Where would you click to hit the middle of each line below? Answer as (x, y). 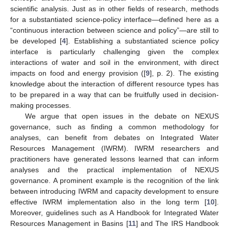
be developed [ (36, 41)
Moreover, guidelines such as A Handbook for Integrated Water (114, 212)
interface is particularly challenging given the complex (114, 51)
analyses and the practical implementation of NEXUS (114, 169)
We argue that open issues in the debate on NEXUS (122, 116)
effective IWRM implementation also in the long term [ (108, 202)
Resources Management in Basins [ (69, 223)
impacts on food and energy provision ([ (78, 73)
